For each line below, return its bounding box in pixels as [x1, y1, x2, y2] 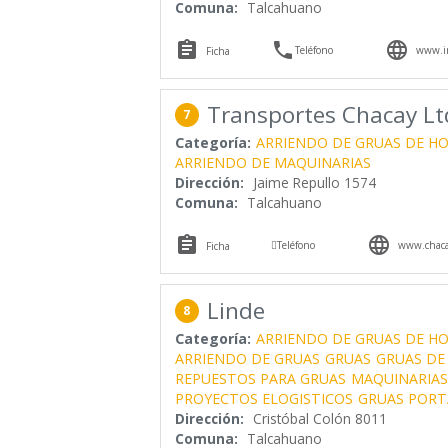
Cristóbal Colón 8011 [252, 408, 387, 428]
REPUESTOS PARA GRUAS [174, 368, 346, 388]
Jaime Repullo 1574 [252, 173, 376, 193]
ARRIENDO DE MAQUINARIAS [174, 153, 371, 173]
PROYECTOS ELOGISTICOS [174, 388, 353, 408]
